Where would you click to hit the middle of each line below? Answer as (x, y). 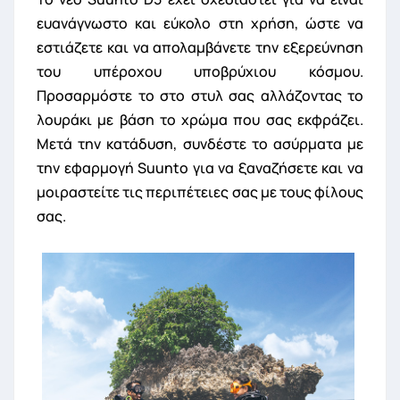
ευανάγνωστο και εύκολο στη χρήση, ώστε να (200, 23)
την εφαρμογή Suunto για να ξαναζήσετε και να (200, 167)
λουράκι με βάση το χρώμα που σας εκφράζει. (200, 119)
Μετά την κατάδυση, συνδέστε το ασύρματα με (200, 143)
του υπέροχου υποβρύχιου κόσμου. (200, 71)
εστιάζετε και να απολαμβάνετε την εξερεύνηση (200, 47)
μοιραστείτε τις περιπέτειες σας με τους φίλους (200, 192)
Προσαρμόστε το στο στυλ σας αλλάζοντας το (200, 95)
